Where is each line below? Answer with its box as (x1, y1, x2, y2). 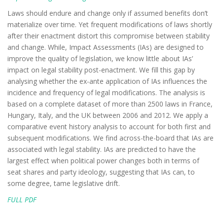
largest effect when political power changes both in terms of (7, 156, 199, 165)
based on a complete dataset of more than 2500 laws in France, (7, 99, 213, 109)
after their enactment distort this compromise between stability (7, 31, 210, 40)
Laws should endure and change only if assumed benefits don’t (7, 8, 208, 18)
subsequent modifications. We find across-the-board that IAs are (7, 133, 214, 143)
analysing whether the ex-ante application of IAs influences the (7, 76, 207, 86)
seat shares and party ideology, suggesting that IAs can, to (7, 167, 195, 177)
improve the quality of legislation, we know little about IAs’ (7, 54, 193, 63)
